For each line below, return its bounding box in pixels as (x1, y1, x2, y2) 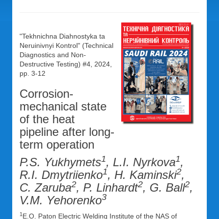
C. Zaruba (20, 181, 71, 194)
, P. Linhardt (76, 181, 138, 194)
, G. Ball (143, 181, 185, 194)
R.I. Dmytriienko (20, 168, 103, 181)
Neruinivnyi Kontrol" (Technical (20, 42, 113, 49)
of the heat (20, 112, 75, 126)
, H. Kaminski (108, 168, 176, 181)
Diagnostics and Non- (20, 51, 86, 59)
